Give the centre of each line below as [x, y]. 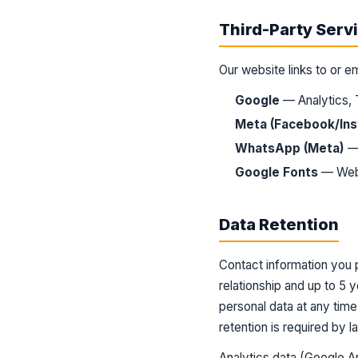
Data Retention [279, 225]
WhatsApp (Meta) [290, 148]
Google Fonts [276, 172]
